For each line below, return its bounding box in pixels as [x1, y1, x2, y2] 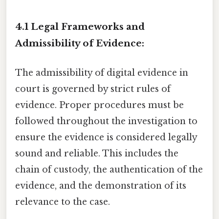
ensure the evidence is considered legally [15, 131, 197, 143]
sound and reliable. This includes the [15, 148, 178, 159]
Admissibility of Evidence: [15, 38, 144, 49]
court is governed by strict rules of [15, 83, 171, 94]
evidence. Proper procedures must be [15, 99, 184, 110]
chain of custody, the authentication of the [15, 164, 203, 175]
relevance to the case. [15, 196, 110, 207]
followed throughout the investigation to [15, 115, 197, 127]
